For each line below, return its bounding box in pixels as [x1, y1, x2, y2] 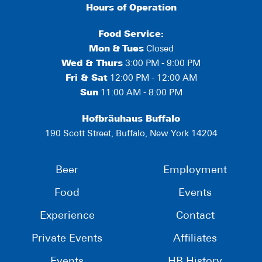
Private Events [32, 233, 102, 245]
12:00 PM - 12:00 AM [107, 74, 197, 84]
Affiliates [173, 233, 217, 245]
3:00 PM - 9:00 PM [123, 60, 201, 69]
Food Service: [98, 30, 164, 40]
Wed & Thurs [61, 60, 123, 69]
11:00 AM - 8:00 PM [98, 89, 182, 98]
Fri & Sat [65, 74, 108, 84]
